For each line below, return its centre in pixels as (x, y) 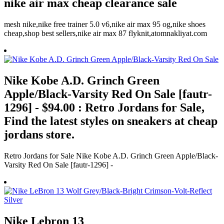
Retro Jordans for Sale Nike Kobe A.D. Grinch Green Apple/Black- (111, 156)
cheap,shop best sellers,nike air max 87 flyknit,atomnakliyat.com (105, 33)
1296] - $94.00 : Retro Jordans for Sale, (104, 108)
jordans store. (39, 135)
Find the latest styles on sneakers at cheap (111, 121)
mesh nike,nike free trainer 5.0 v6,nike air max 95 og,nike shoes (105, 24)
